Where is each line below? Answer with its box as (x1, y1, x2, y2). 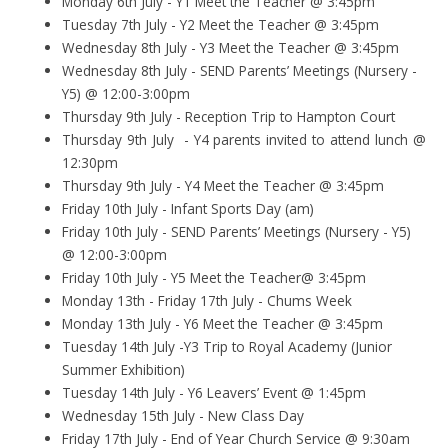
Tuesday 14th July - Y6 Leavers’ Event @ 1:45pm (62, 382, 367, 402)
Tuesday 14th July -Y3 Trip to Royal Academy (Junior (62, 336, 393, 356)
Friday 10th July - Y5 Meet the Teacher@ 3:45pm (62, 267, 367, 287)
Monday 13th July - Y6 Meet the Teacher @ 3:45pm (62, 313, 384, 333)
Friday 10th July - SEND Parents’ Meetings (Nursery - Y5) (62, 221, 412, 241)
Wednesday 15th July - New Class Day (62, 405, 305, 425)
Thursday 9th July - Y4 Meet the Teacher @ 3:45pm (62, 175, 385, 195)
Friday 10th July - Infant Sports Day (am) (62, 198, 315, 218)
